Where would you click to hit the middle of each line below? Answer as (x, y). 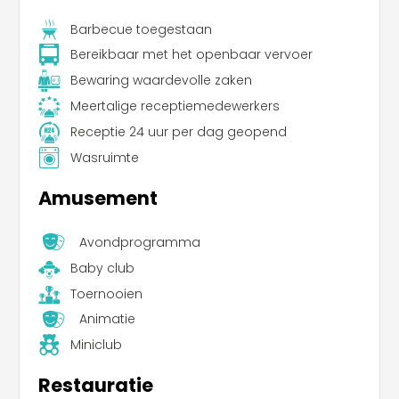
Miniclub (96, 345)
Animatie (107, 319)
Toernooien (106, 293)
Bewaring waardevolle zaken (161, 81)
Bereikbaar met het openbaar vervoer (191, 55)
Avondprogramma (139, 242)
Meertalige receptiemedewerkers (175, 106)
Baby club (102, 268)
